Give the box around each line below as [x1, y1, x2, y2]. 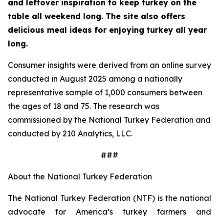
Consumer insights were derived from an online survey [8, 60, 211, 70]
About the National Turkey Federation [8, 172, 152, 181]
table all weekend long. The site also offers [8, 11, 185, 21]
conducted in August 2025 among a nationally [8, 74, 182, 84]
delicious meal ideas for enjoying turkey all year [8, 25, 207, 35]
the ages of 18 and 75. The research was [8, 101, 159, 111]
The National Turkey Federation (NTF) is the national [8, 193, 211, 203]
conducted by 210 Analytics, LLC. [8, 129, 132, 138]
